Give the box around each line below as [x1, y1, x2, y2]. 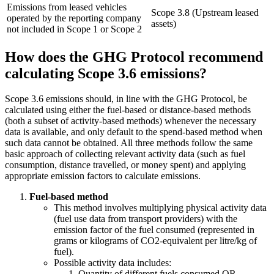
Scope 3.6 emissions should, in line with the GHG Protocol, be [5, 94, 247, 105]
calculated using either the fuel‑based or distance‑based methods [5, 105, 251, 116]
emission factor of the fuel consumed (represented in [54, 224, 254, 235]
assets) [151, 18, 176, 29]
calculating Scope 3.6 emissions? [5, 65, 207, 81]
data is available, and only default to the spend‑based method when [5, 127, 262, 138]
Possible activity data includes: [54, 257, 171, 268]
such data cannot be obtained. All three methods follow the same [5, 138, 253, 149]
